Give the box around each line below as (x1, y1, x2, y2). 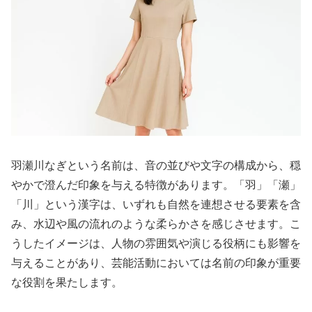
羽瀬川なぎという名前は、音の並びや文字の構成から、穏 (11, 159, 301, 172)
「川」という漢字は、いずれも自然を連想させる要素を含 (11, 198, 301, 211)
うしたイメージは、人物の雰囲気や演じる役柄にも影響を (11, 237, 301, 250)
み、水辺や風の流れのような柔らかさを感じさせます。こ (11, 218, 301, 231)
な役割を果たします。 (11, 276, 123, 289)
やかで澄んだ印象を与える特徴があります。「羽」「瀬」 (11, 179, 301, 192)
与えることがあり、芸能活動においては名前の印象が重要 (11, 257, 301, 270)
